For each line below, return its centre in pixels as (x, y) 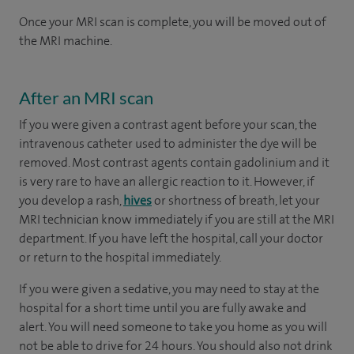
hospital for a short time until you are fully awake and (163, 307)
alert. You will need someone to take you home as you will (173, 326)
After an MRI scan (86, 97)
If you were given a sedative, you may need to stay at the (169, 288)
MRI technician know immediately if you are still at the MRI (177, 219)
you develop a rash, (71, 200)
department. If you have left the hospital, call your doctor (171, 238)
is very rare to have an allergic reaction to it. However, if (167, 181)
